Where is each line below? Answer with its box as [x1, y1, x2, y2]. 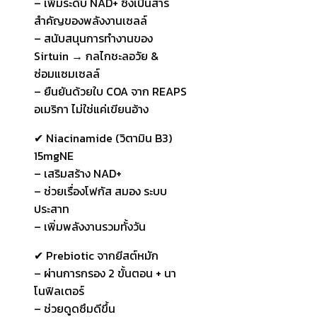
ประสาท [34, 200, 69, 217]
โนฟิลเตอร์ [34, 282, 84, 299]
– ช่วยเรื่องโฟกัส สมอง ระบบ [34, 182, 167, 200]
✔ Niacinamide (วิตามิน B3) [34, 129, 172, 146]
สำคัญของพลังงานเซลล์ [34, 11, 147, 29]
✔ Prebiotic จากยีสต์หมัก [34, 246, 158, 264]
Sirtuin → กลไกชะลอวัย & [34, 47, 158, 64]
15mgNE [34, 146, 74, 164]
